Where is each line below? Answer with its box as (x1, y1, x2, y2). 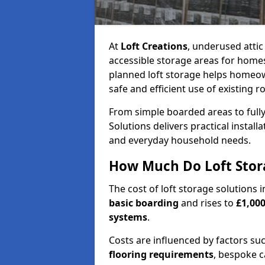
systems (109, 211, 147, 224)
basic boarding (109, 196, 181, 209)
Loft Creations (121, 40, 188, 53)
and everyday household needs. (109, 134, 251, 147)
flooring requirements (109, 248, 214, 261)
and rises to (181, 196, 236, 209)
